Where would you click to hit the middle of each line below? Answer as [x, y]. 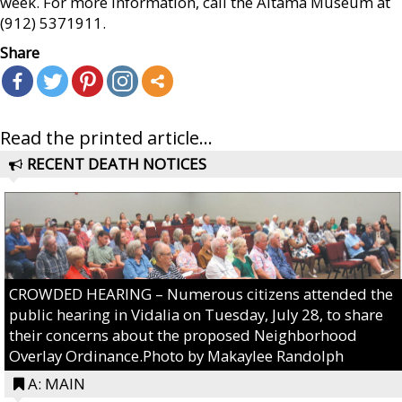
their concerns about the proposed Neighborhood [183, 335]
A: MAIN [57, 383]
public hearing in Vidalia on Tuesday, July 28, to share [196, 314]
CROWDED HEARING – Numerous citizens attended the [201, 293]
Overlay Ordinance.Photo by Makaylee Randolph [176, 355]
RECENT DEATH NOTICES [117, 163]
